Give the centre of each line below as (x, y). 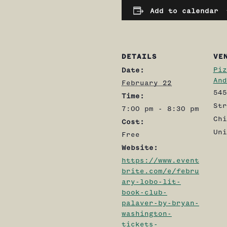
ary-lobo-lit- (151, 182)
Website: (140, 148)
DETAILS (139, 57)
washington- (147, 214)
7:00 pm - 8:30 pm (160, 109)
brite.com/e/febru (160, 171)
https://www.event (160, 161)
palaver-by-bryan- (160, 203)
